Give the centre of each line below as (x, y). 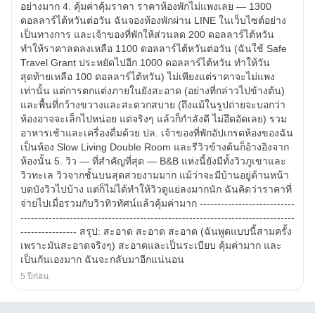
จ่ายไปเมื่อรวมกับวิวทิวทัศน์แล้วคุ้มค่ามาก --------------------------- (157, 203)
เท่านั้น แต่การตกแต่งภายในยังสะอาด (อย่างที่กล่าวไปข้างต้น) (153, 90)
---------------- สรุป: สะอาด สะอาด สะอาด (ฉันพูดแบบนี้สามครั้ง (156, 231)
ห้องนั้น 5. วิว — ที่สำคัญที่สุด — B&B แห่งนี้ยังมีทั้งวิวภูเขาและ (153, 161)
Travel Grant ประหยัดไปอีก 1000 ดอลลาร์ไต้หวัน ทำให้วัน (145, 62)
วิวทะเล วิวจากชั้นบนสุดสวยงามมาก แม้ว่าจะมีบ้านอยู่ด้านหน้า (155, 175)
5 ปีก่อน (34, 276)
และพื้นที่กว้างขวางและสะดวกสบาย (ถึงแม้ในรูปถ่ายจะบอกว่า (153, 104)
